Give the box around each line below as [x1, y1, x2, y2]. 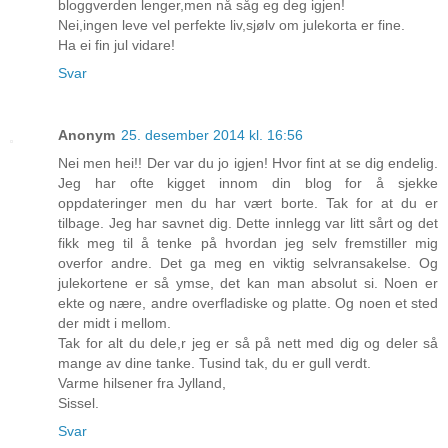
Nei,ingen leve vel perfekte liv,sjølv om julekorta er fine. [58, 17, 405, 34]
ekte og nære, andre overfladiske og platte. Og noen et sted [58, 295, 438, 312]
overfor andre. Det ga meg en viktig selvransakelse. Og [58, 255, 438, 272]
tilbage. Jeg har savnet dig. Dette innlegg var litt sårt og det [58, 215, 438, 232]
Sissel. [58, 395, 99, 412]
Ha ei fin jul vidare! [58, 37, 175, 54]
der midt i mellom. [58, 315, 171, 332]
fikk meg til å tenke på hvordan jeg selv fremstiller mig [58, 235, 438, 252]
